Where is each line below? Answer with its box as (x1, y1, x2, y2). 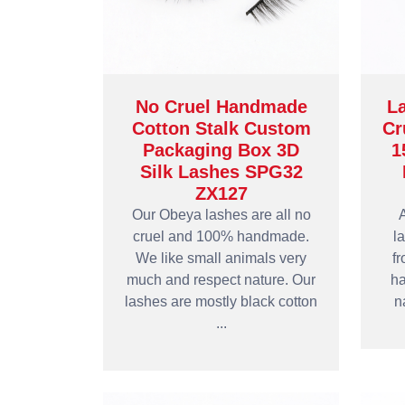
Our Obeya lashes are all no (131, 207, 311, 222)
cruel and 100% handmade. (133, 229, 309, 244)
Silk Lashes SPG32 (139, 162, 303, 182)
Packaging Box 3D (143, 140, 299, 160)
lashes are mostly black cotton (125, 294, 317, 309)
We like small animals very (136, 250, 306, 266)
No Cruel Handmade (135, 97, 307, 117)
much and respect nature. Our (127, 272, 316, 287)
